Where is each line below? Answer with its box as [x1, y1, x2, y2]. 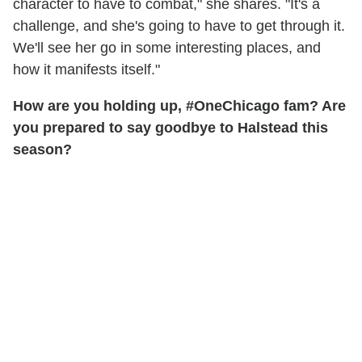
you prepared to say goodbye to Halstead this [13, 120, 328, 137]
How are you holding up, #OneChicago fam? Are [13, 98, 346, 115]
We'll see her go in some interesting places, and [13, 40, 321, 57]
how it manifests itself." [13, 61, 160, 78]
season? [13, 141, 72, 158]
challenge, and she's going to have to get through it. [13, 18, 345, 35]
